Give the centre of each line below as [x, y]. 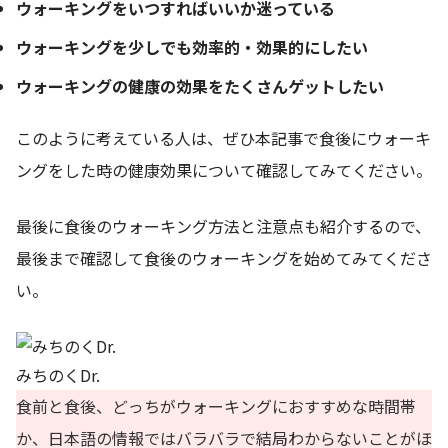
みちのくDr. [58, 374]
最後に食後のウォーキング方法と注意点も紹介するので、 [223, 225]
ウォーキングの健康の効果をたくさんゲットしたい [200, 85]
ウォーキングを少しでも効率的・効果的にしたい [192, 46]
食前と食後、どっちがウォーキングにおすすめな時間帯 [216, 405]
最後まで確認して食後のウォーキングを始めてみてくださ [224, 257]
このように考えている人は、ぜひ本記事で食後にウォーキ [223, 137]
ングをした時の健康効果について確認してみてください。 [224, 169]
